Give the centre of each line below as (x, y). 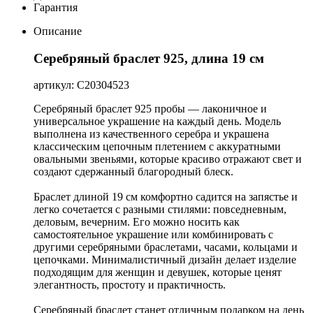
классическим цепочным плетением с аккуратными (157, 147)
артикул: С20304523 (81, 85)
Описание (58, 31)
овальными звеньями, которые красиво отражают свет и (168, 159)
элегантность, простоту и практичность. (130, 285)
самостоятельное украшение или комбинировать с (153, 235)
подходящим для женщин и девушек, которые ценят (158, 272)
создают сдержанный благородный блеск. (133, 172)
